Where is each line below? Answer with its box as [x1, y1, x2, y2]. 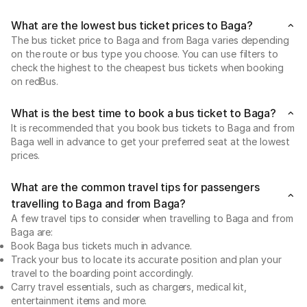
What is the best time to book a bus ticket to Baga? [11, 106, 276, 120]
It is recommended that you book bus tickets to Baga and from [11, 121, 295, 134]
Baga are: [11, 225, 53, 238]
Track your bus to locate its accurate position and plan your [11, 253, 282, 265]
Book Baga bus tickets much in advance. [11, 239, 195, 251]
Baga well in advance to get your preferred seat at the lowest [11, 135, 290, 147]
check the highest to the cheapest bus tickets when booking [11, 61, 284, 73]
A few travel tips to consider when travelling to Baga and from [11, 212, 293, 224]
